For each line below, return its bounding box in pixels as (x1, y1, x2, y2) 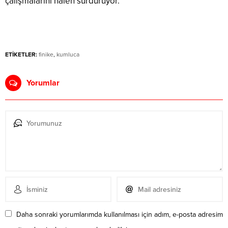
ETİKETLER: (5, 51, 37, 59)
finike (39, 51, 53, 59)
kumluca (56, 51, 79, 59)
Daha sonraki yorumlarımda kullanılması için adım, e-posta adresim (16, 210, 223, 219)
